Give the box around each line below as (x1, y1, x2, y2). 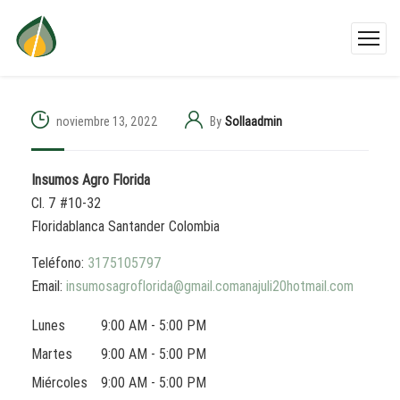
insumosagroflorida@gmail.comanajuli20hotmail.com (66, 278, 354, 295)
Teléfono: (31, 254, 87, 271)
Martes (31, 346, 72, 362)
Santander (108, 218, 169, 235)
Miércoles (31, 374, 87, 391)
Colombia (169, 218, 220, 235)
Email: (31, 278, 66, 295)
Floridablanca (31, 218, 108, 235)
